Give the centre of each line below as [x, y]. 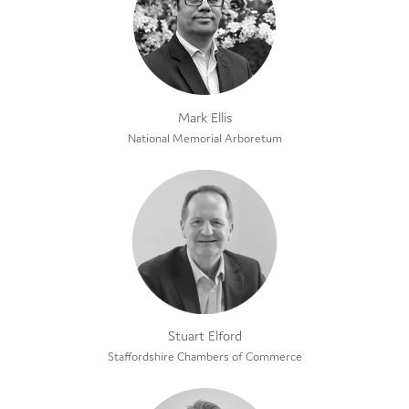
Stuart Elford [204, 335]
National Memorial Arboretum [204, 138]
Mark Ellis [204, 117]
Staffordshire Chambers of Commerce [204, 356]
